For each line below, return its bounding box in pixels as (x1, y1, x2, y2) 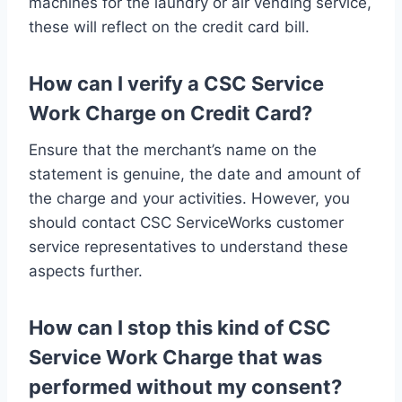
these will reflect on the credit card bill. (29, 17, 310, 36)
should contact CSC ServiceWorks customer (29, 213, 344, 232)
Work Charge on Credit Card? (29, 100, 312, 125)
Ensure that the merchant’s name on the (29, 140, 317, 159)
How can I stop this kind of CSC (29, 315, 331, 339)
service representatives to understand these (29, 237, 348, 256)
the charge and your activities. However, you (29, 188, 350, 207)
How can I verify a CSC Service (29, 71, 324, 95)
